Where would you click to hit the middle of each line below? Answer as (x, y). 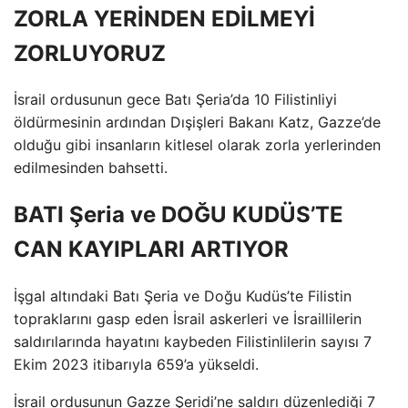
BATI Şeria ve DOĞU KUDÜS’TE (178, 215)
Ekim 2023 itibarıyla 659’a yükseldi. (136, 365)
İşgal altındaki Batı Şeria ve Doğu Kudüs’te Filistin (183, 296)
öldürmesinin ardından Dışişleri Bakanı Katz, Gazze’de (197, 122)
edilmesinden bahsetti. (91, 168)
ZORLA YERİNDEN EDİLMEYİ (164, 18)
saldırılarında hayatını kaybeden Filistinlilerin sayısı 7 (193, 342)
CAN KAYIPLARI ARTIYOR (151, 250)
